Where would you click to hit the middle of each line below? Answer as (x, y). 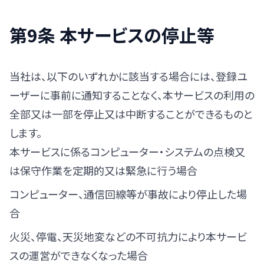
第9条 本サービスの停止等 (112, 35)
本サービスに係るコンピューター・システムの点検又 (127, 151)
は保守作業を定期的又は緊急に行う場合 (103, 170)
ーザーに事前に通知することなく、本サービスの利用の (132, 95)
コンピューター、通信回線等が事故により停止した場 (128, 194)
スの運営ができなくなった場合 (79, 255)
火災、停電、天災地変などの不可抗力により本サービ (128, 236)
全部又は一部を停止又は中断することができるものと (131, 114)
